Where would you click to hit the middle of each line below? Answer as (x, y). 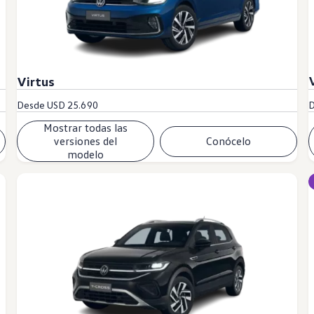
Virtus (35, 82)
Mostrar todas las (85, 128)
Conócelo (229, 141)
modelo (85, 155)
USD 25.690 (73, 105)
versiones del (86, 141)
